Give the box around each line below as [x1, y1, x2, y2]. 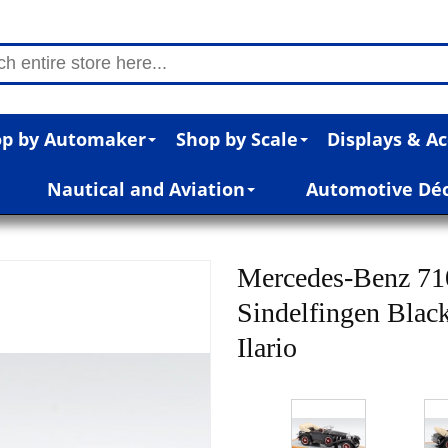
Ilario [237, 331, 298, 363]
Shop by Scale [175, 126, 298, 151]
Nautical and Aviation [47, 176, 246, 201]
